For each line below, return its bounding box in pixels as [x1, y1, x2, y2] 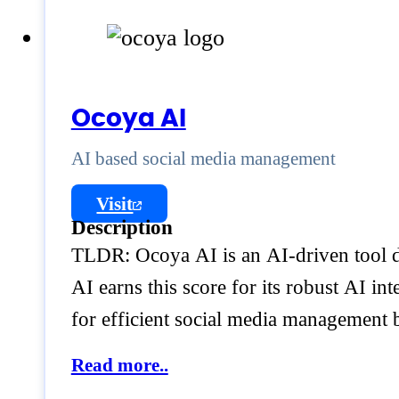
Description [70, 216, 173, 239]
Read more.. [70, 354, 168, 376]
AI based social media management [70, 147, 336, 169]
